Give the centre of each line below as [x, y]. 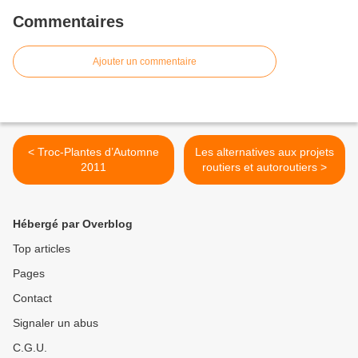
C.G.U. [30, 348]
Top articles [42, 249]
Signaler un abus [56, 323]
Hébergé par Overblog [73, 224]
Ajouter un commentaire [145, 62]
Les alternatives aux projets [265, 152]
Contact [32, 298]
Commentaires [68, 22]
